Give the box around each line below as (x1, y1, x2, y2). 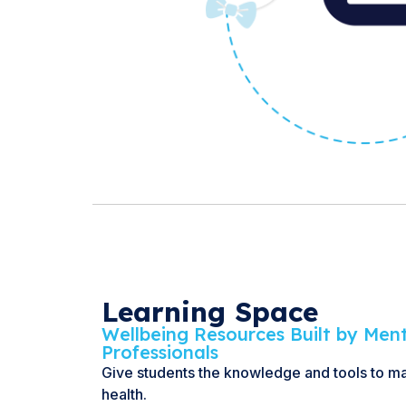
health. (101, 384, 147, 403)
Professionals (101, 340, 218, 363)
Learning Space (101, 294, 318, 329)
